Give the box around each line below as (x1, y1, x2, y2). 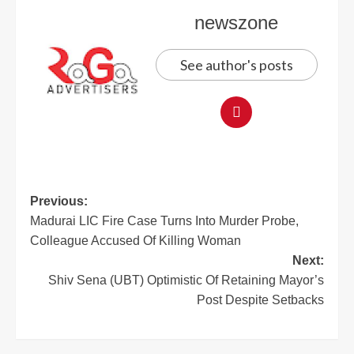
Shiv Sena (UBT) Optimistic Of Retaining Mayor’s (48, 273, 324, 288)
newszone (194, 12, 278, 34)
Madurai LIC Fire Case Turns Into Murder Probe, (30, 214, 299, 228)
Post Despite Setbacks (197, 293, 324, 307)
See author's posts (179, 56, 293, 74)
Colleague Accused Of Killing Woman (30, 234, 241, 248)
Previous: (30, 194, 88, 209)
